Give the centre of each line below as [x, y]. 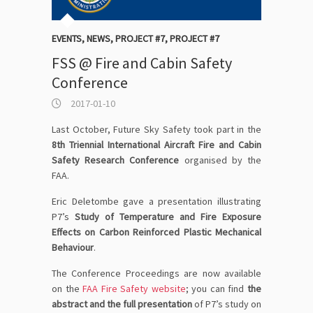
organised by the [220, 160]
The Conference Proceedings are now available [156, 274]
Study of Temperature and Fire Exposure [168, 217]
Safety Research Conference [116, 160]
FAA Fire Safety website [134, 289]
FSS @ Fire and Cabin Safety [142, 63]
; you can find [217, 289]
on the [67, 289]
